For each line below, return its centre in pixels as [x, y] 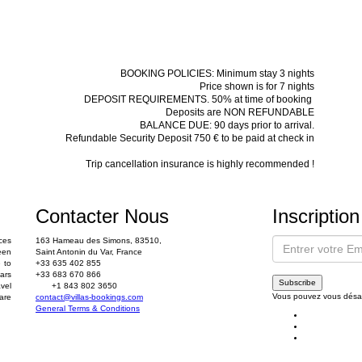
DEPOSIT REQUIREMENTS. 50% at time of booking [199, 99]
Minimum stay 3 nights [265, 74]
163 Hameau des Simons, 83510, [99, 240]
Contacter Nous [102, 216]
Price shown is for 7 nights [256, 86]
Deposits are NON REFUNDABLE [240, 112]
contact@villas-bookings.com [89, 297]
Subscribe [297, 282]
